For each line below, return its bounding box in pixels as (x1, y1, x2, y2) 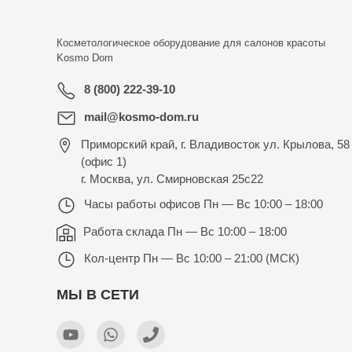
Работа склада (83, 225, 167, 238)
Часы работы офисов (84, 197, 203, 211)
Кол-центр (84, 251, 143, 266)
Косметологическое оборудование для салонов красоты (57, 37, 325, 49)
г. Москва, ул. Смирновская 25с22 (81, 172, 264, 185)
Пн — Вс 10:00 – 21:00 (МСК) (143, 251, 299, 266)
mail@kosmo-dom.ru (84, 110, 199, 123)
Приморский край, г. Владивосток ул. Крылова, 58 (81, 137, 350, 151)
